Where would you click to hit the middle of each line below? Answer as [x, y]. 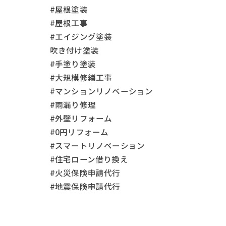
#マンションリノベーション [101, 91]
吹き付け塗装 [74, 50]
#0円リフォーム [79, 132]
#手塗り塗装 [73, 64]
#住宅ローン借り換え [89, 159]
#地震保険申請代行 [85, 186]
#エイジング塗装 [81, 37]
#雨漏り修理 [73, 105]
